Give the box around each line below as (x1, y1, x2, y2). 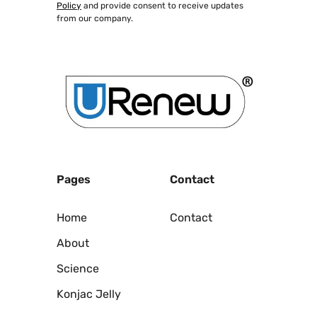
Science (57, 261, 99, 275)
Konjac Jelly (57, 287, 121, 301)
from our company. (57, 13, 133, 24)
